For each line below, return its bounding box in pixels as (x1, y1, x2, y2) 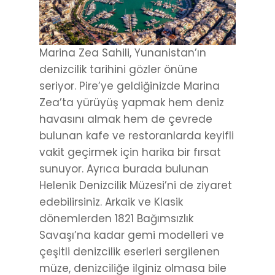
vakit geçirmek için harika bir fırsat (39, 145, 221, 160)
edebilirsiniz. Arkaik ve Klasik (39, 195, 183, 210)
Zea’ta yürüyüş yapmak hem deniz (39, 95, 224, 110)
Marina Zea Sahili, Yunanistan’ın (39, 45, 206, 61)
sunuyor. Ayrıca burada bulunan (39, 161, 209, 177)
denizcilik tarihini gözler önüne (39, 62, 198, 77)
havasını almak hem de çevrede (39, 112, 212, 127)
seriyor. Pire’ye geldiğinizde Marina (39, 79, 220, 94)
